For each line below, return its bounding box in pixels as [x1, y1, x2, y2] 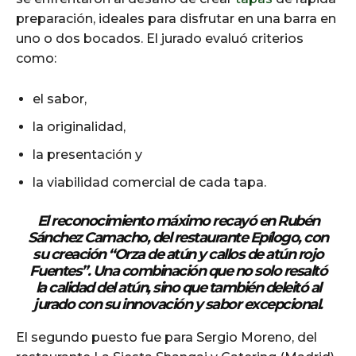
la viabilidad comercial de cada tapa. [33, 174, 266, 190]
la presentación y [33, 146, 142, 162]
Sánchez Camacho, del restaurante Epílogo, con [28, 228, 328, 246]
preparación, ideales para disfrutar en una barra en [16, 10, 336, 26]
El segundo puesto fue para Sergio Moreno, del [16, 329, 317, 345]
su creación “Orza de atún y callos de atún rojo [33, 245, 323, 263]
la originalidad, [33, 118, 126, 134]
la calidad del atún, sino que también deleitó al [35, 278, 321, 296]
